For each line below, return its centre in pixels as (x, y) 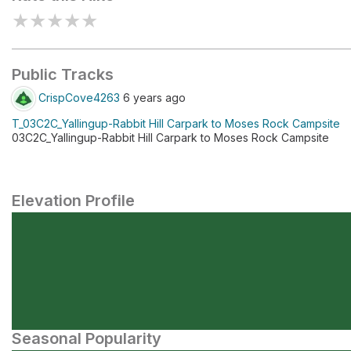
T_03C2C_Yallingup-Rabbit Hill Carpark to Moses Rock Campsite (176, 123)
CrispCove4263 (79, 97)
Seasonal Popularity (87, 338)
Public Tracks (63, 74)
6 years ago (153, 97)
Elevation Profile (73, 201)
